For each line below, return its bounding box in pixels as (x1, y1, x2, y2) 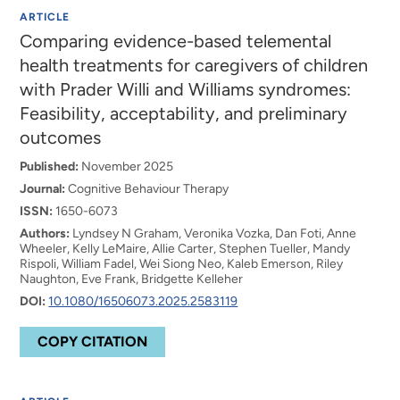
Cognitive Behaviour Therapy (65, 181, 229, 196)
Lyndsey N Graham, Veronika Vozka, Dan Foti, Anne (70, 226, 357, 241)
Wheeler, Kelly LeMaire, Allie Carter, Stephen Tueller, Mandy (20, 241, 351, 256)
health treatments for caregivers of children (20, 54, 369, 76)
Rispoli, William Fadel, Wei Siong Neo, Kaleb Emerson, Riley (20, 256, 344, 271)
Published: (20, 159, 79, 174)
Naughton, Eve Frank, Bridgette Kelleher (20, 271, 244, 287)
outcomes (20, 127, 102, 148)
